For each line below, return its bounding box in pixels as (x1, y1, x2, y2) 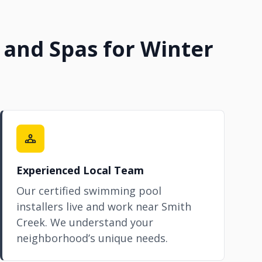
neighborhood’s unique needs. (16, 231, 168, 245)
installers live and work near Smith (16, 199, 191, 213)
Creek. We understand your (16, 215, 153, 229)
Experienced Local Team (16, 163, 144, 177)
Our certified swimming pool (16, 184, 161, 198)
